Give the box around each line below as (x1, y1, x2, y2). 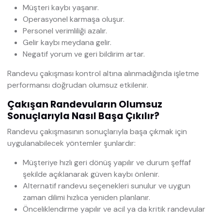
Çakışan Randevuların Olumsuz (7, 98, 162, 111)
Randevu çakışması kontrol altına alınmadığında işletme (7, 68, 199, 79)
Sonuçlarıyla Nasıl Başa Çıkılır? (7, 109, 159, 123)
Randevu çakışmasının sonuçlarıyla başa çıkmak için (7, 126, 187, 137)
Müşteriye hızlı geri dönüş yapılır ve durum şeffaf (23, 157, 191, 168)
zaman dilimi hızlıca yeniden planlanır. (23, 192, 150, 203)
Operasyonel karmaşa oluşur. (23, 14, 124, 25)
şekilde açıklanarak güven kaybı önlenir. (23, 169, 159, 180)
